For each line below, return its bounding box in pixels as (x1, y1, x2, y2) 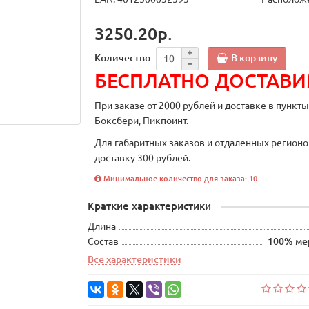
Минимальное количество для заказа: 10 (101, 175, 258, 183)
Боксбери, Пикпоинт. (94, 115, 191, 127)
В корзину (231, 52, 278, 63)
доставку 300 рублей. (94, 152, 191, 164)
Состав (88, 236, 119, 248)
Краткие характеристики (88, 200, 212, 212)
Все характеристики (88, 254, 182, 266)
